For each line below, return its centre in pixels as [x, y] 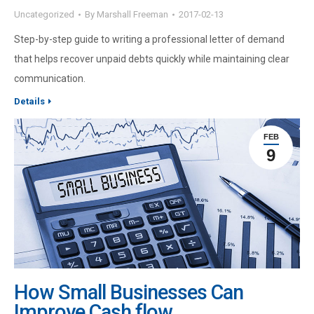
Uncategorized [44, 15]
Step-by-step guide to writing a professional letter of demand [149, 40]
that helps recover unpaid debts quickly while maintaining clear [152, 59]
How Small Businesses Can [129, 293]
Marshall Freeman [132, 15]
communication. [50, 79]
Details [29, 102]
